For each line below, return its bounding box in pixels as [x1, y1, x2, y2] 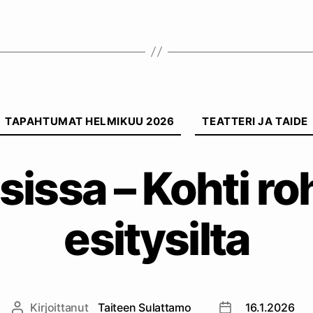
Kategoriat [156, 100, 217, 115]
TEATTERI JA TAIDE [202, 114, 308, 128]
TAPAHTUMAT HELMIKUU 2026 [5, 114, 175, 128]
